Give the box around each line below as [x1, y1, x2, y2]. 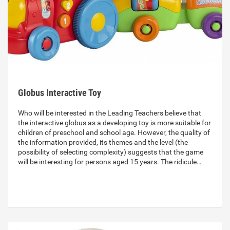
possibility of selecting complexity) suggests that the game [18, 148, 203, 157]
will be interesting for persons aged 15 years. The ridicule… [18, 158, 201, 166]
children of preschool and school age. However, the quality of [18, 128, 210, 137]
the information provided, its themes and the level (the [18, 138, 188, 147]
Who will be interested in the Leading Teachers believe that [18, 109, 201, 118]
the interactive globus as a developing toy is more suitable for [18, 119, 211, 127]
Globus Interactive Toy [18, 87, 101, 99]
